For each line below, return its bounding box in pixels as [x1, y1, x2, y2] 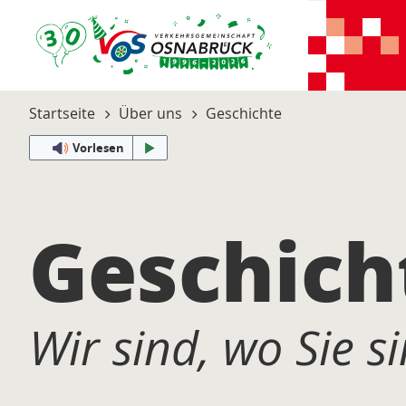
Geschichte [206, 102, 282, 123]
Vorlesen [72, 140, 124, 156]
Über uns [119, 102, 182, 123]
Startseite [29, 102, 95, 123]
